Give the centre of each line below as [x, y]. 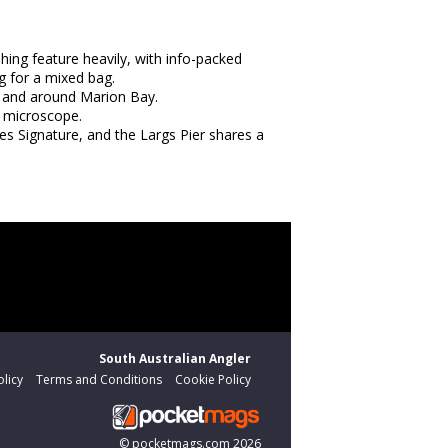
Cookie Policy [213, 380]
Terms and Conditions [99, 380]
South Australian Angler [175, 359]
